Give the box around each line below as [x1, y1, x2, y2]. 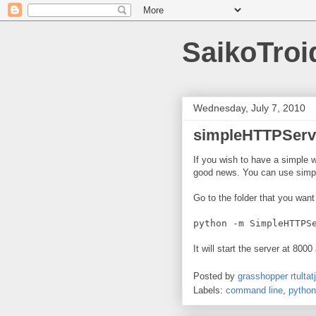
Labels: [193, 284, 226, 296]
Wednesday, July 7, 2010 [193, 102, 305, 114]
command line [226, 284, 283, 296]
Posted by [193, 270, 238, 281]
